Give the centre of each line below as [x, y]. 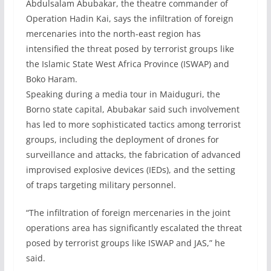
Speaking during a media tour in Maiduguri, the [123, 94]
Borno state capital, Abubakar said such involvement [132, 109]
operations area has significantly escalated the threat [134, 228]
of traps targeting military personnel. [101, 185]
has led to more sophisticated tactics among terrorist [133, 124]
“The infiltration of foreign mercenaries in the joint [128, 213]
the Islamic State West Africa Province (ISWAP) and [127, 64]
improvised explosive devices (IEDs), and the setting [130, 170]
